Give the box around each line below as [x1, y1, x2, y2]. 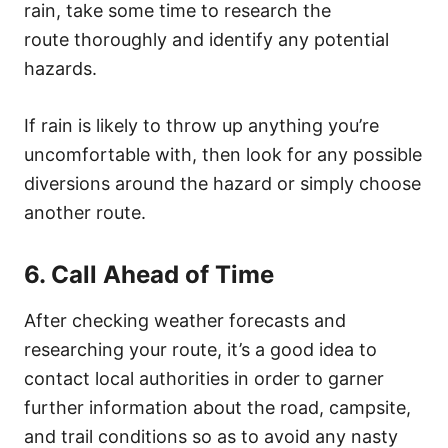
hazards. [24, 57, 97, 79]
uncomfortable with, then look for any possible [24, 143, 422, 165]
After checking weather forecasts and [24, 309, 346, 331]
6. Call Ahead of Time [24, 259, 274, 289]
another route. [24, 201, 146, 223]
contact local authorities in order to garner [24, 367, 384, 389]
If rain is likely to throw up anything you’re [24, 114, 379, 136]
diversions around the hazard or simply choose [24, 172, 421, 194]
